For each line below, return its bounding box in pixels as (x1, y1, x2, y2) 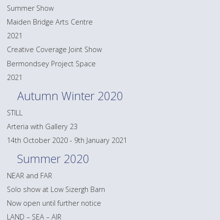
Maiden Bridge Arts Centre (7, 17, 93, 27)
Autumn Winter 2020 (17, 88, 124, 104)
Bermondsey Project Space (7, 58, 96, 68)
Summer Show (7, 3, 54, 13)
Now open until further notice (7, 198, 102, 208)
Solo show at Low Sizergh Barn (7, 184, 106, 194)
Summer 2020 (17, 151, 90, 167)
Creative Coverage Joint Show (7, 45, 102, 55)
